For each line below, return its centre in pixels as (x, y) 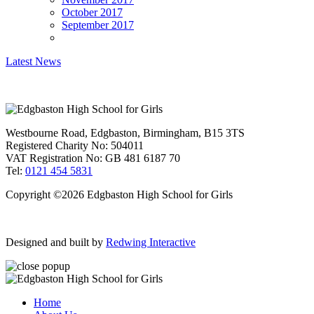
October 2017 (92, 13)
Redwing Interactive (151, 243)
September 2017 (98, 25)
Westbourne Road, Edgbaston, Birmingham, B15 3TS (125, 133)
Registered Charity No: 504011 (75, 146)
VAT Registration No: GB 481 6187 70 (93, 158)
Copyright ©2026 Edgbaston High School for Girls (119, 195)
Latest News (33, 62)
